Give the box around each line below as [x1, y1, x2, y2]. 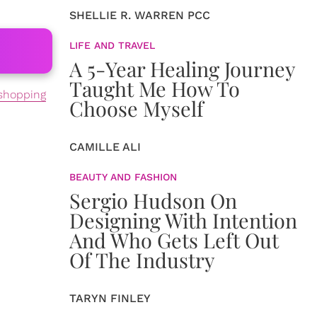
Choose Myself [69, 95, 204, 122]
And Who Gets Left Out [69, 226, 279, 253]
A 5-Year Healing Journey [69, 55, 295, 82]
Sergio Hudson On [69, 187, 237, 214]
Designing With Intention [69, 207, 297, 234]
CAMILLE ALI [69, 140, 141, 154]
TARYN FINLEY [69, 292, 151, 305]
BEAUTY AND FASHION [69, 171, 177, 183]
